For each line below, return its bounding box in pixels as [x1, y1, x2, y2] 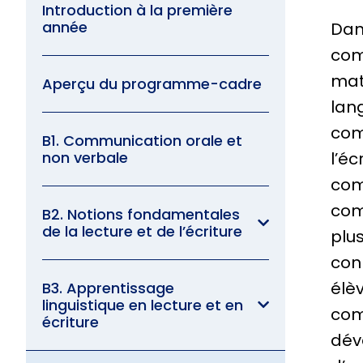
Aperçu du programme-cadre [42, 73, 262, 94]
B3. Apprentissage [42, 277, 174, 298]
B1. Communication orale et [42, 130, 242, 151]
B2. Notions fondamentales [42, 203, 240, 224]
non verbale [42, 147, 128, 168]
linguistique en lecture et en [42, 294, 243, 315]
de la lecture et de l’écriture [42, 220, 242, 241]
